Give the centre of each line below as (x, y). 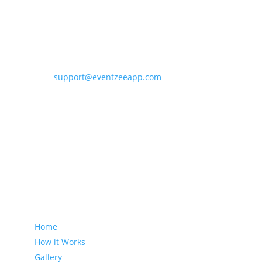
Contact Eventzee (60, 25)
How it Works (60, 242)
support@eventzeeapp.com (107, 77)
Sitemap (42, 195)
